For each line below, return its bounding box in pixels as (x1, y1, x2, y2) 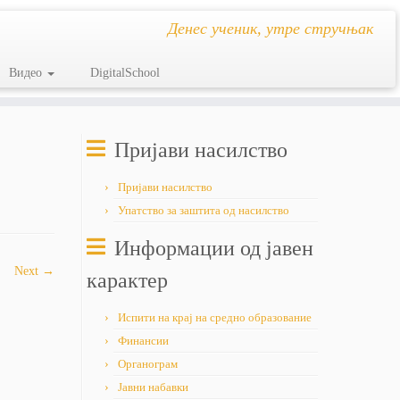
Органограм (118, 357, 178, 371)
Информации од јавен (114, 237, 313, 260)
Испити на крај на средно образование (118, 311, 312, 324)
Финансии (118, 334, 169, 347)
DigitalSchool (89, 66, 160, 79)
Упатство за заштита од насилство (118, 204, 289, 217)
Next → (14, 264, 54, 278)
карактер (87, 269, 168, 292)
